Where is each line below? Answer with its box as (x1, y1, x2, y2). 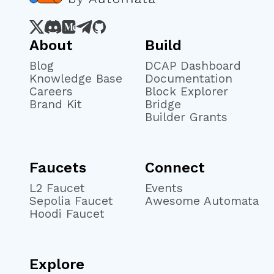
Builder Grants (145, 110, 228, 125)
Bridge (145, 97, 182, 112)
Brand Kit (29, 97, 82, 112)
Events (145, 181, 183, 196)
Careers (29, 84, 73, 99)
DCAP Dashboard (145, 59, 242, 73)
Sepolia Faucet (29, 194, 113, 209)
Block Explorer (145, 84, 229, 99)
